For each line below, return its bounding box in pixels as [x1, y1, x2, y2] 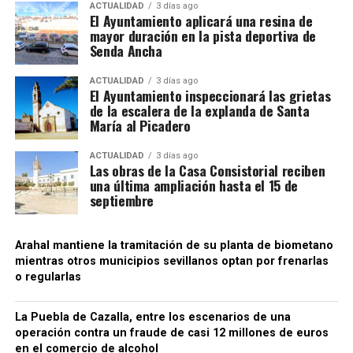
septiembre [89, 190, 154, 211]
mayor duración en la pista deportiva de [89, 25, 316, 46]
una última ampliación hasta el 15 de [89, 175, 298, 196]
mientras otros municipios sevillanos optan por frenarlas [14, 255, 329, 269]
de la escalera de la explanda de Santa [89, 100, 310, 121]
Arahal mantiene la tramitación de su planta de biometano [14, 239, 333, 253]
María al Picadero [89, 115, 191, 136]
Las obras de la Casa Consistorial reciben [89, 160, 325, 181]
